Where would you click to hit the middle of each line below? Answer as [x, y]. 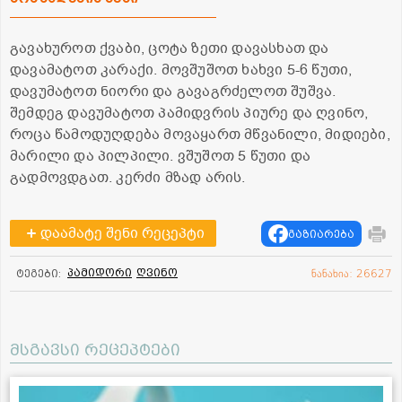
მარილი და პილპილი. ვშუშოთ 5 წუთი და [161, 157]
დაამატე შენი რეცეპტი [122, 234]
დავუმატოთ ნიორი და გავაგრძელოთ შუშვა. [173, 92]
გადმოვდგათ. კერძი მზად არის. [128, 178]
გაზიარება [321, 234]
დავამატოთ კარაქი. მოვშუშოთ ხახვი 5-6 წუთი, [181, 70]
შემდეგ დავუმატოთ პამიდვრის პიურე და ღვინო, [189, 114]
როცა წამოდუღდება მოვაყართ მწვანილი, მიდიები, [200, 135]
